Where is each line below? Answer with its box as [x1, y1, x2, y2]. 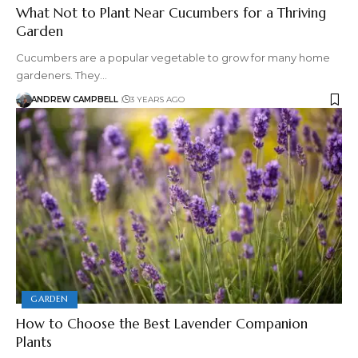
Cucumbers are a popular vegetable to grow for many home [16, 50, 330, 64]
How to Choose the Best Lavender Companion [16, 314, 308, 332]
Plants [16, 332, 52, 351]
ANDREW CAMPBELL [31, 94, 118, 105]
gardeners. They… [16, 68, 107, 82]
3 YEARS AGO [130, 94, 185, 105]
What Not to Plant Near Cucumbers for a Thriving [16, 3, 326, 22]
